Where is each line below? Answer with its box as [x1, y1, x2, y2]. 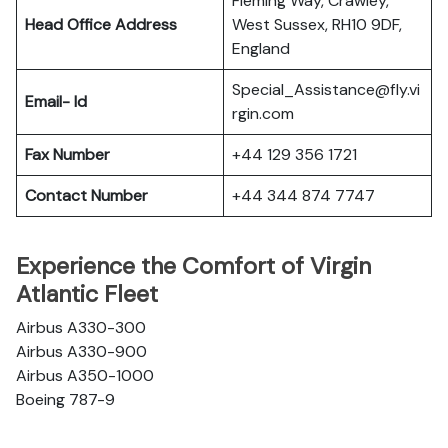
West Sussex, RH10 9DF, [232, 14, 402, 35]
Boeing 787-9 [16, 389, 115, 410]
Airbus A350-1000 [16, 365, 154, 386]
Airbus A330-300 [16, 317, 146, 338]
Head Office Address [25, 14, 177, 35]
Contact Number [25, 185, 148, 206]
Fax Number [25, 144, 110, 165]
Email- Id [25, 91, 87, 112]
